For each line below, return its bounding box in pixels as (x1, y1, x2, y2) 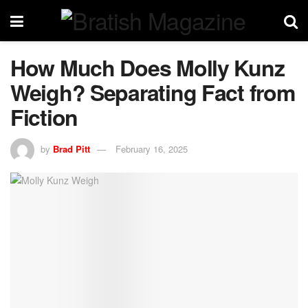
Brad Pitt (53, 142, 90, 155)
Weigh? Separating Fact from (10, 76, 295, 108)
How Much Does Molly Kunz (10, 52, 285, 83)
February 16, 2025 (115, 142, 188, 155)
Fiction (10, 101, 78, 133)
